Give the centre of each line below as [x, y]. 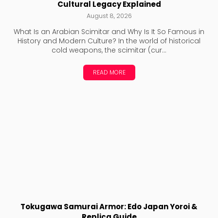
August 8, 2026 [109, 16]
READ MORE [109, 73]
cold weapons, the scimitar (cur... [109, 50]
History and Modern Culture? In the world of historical [109, 41]
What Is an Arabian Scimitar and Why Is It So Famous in [109, 32]
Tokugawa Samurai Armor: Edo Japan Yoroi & [109, 207]
